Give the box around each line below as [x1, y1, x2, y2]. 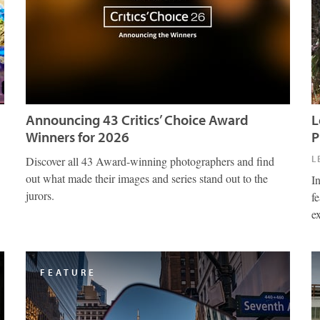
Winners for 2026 [26, 128, 129, 146]
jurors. [26, 188, 54, 203]
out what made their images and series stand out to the [26, 171, 268, 186]
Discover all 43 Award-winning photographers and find [26, 154, 274, 169]
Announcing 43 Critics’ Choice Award [26, 111, 249, 129]
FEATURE [40, 266, 96, 278]
